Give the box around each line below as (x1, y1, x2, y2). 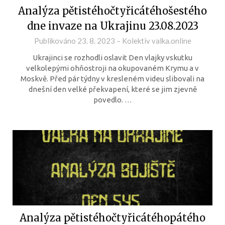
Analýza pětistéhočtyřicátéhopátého (20, 211, 205, 224)
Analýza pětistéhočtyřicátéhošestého (18, 5, 207, 17)
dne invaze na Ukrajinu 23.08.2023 (27, 20, 198, 32)
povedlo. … (93, 95, 132, 104)
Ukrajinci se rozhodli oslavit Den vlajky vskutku (33, 53, 192, 62)
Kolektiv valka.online (122, 36, 191, 45)
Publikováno (34, 36, 77, 45)
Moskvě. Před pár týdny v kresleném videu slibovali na (21, 74, 204, 83)
